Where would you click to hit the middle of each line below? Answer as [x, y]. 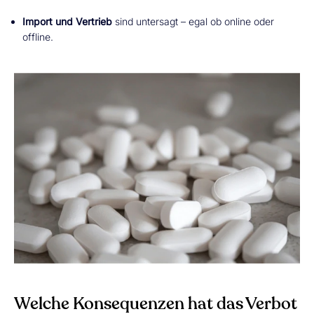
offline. [38, 37]
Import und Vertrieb [67, 21]
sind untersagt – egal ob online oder [193, 21]
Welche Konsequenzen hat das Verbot [156, 304]
